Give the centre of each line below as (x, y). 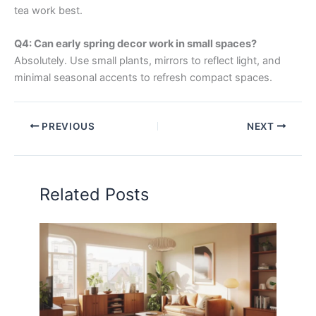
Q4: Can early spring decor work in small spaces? (135, 43)
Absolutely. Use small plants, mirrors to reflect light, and (147, 60)
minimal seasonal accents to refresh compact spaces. (143, 77)
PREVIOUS (67, 126)
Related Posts (95, 195)
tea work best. (48, 10)
